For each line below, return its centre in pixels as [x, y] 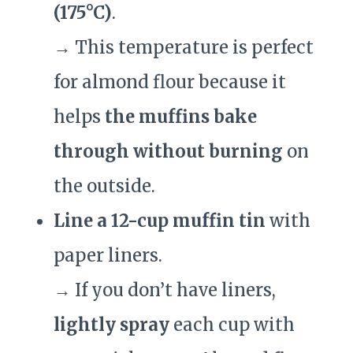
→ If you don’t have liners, [165, 290]
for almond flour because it [170, 82]
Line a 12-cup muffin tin [160, 221]
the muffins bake [181, 117]
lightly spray [111, 325]
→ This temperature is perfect [184, 48]
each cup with [232, 325]
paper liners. [108, 256]
